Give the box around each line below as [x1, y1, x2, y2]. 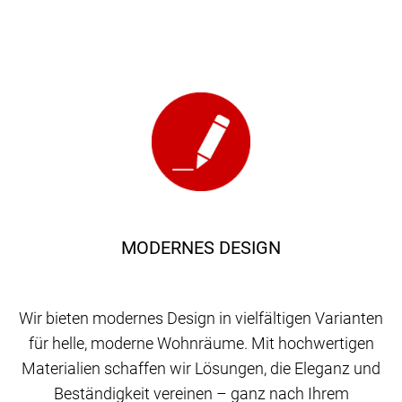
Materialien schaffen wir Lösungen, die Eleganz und [22, 358, 380, 378]
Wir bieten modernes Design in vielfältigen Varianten [19, 308, 383, 328]
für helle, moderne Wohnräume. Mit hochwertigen [28, 333, 374, 353]
